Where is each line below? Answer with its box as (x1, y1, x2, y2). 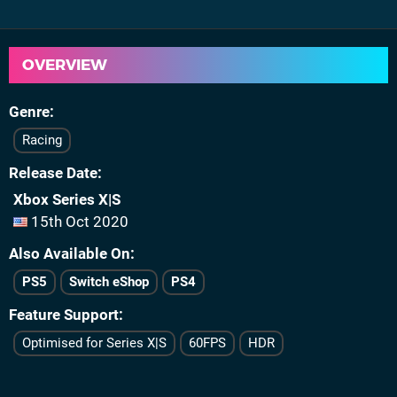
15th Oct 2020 (27, 213, 128, 230)
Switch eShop (69, 274, 149, 290)
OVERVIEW (22, 56, 107, 74)
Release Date (9, 164, 97, 182)
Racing (22, 132, 62, 148)
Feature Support (9, 306, 119, 323)
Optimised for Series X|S (22, 335, 167, 351)
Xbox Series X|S (13, 191, 121, 208)
